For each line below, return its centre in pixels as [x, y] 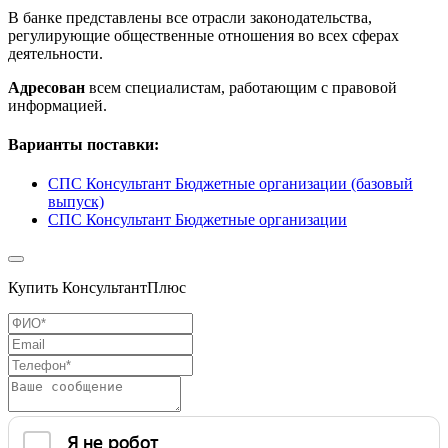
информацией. [57, 105]
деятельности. [55, 53]
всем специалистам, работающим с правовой [241, 87]
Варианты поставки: [83, 144]
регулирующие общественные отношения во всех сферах [203, 35]
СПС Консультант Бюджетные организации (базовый [230, 184]
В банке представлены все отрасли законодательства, [190, 17]
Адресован [46, 87]
